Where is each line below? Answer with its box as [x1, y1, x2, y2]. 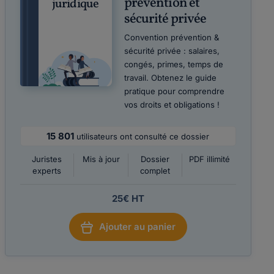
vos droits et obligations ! [124, 100, 220, 109]
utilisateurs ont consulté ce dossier [76, 131, 210, 141]
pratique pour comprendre [124, 86, 224, 96]
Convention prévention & [124, 32, 219, 42]
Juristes [31, 154, 62, 164]
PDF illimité [188, 154, 230, 164]
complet [140, 166, 171, 176]
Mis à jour [82, 154, 120, 164]
